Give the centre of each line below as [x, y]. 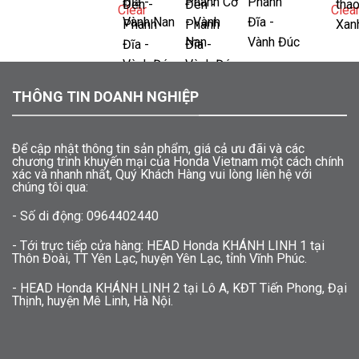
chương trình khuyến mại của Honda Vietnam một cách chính [178, 161]
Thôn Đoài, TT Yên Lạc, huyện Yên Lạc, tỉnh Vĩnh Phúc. [159, 259]
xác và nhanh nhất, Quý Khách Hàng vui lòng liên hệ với [162, 174]
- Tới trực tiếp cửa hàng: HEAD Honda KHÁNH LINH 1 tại [168, 246]
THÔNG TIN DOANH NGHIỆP [105, 97]
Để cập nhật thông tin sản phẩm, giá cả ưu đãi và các [158, 148]
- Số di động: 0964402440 [85, 216]
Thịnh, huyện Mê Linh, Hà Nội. [93, 301]
